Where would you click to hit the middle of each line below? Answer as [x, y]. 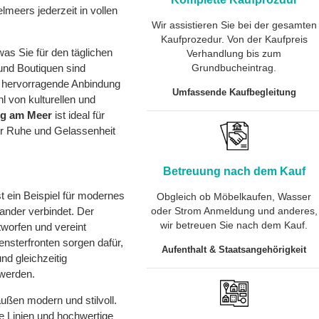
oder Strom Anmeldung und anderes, [234, 211]
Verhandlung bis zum [234, 53]
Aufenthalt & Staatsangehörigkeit [234, 250]
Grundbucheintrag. [234, 68]
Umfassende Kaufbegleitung [234, 92]
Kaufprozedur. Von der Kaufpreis [234, 39]
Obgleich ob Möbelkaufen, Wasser [234, 197]
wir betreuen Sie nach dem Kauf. [234, 225]
